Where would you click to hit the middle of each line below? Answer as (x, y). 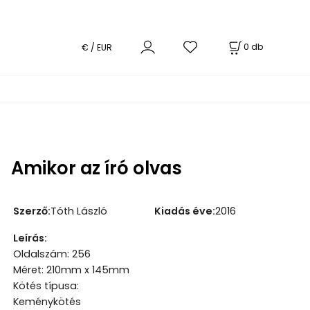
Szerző (30, 211)
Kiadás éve (183, 211)
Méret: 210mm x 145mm (71, 270)
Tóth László (79, 211)
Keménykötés (47, 301)
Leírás (28, 238)
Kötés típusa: (46, 285)
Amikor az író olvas (96, 168)
